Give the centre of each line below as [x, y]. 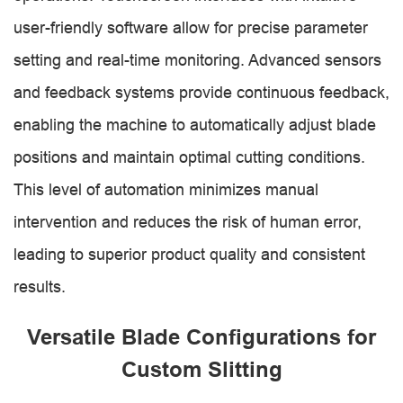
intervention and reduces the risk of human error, [188, 222]
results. [40, 287]
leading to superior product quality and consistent [189, 254]
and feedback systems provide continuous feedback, [201, 92]
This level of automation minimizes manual [166, 189]
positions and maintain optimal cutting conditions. [189, 157]
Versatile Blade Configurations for [201, 337]
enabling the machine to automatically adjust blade [195, 125]
